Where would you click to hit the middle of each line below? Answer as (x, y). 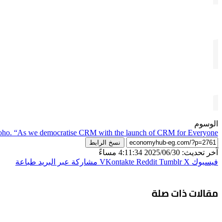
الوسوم (206, 123)
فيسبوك (205, 162)
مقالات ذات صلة (185, 193)
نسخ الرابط (105, 142)
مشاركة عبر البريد (68, 162)
